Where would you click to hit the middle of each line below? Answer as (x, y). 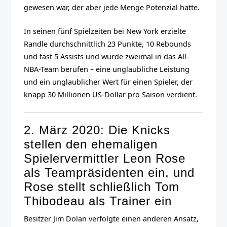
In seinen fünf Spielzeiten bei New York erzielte (105, 31)
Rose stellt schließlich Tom (102, 187)
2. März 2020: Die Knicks (97, 130)
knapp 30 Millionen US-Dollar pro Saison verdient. (111, 95)
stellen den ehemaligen (91, 144)
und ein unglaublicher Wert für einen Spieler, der (108, 82)
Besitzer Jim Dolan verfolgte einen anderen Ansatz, (111, 219)
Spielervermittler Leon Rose (105, 159)
